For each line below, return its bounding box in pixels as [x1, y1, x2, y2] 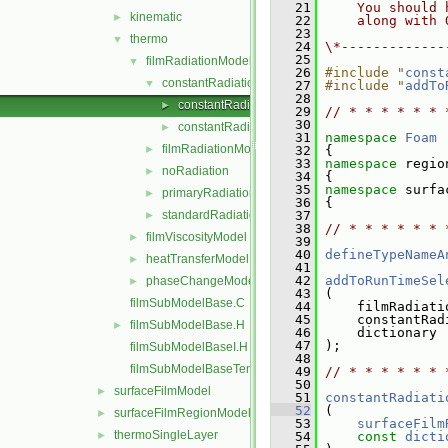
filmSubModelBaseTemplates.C [130, 362, 301, 376]
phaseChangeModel [146, 274, 258, 288]
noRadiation [162, 164, 229, 178]
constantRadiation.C [178, 98, 289, 112]
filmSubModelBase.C [130, 296, 245, 310]
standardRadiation [162, 208, 263, 222]
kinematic [130, 10, 182, 24]
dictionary [317, 325, 437, 340]
